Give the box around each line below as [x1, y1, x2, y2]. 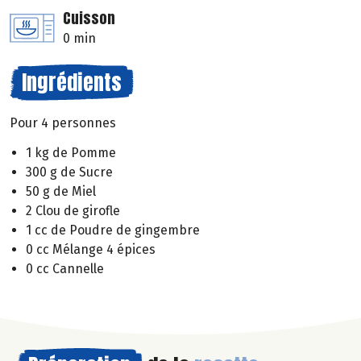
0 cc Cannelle [26, 261, 104, 277]
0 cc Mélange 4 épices [26, 242, 156, 258]
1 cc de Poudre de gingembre [26, 222, 200, 239]
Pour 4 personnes [10, 115, 116, 131]
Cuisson [63, 7, 115, 30]
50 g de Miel [26, 184, 96, 200]
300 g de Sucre [26, 164, 113, 180]
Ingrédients [22, 66, 122, 99]
